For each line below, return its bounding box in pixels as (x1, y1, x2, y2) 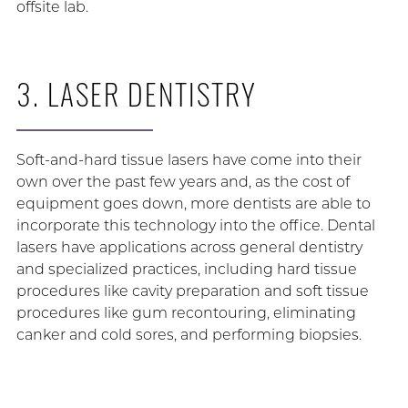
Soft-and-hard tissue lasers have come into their (15, 151, 362, 169)
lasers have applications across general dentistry (15, 239, 362, 257)
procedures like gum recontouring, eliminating (15, 304, 356, 322)
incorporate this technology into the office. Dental (15, 217, 375, 235)
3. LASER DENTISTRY (15, 72, 257, 116)
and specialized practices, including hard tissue (15, 260, 357, 279)
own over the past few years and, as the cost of (15, 173, 350, 191)
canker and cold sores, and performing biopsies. (15, 326, 362, 344)
